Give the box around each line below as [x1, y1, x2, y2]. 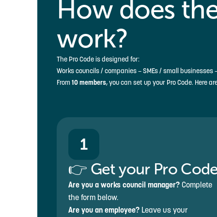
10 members [72, 78, 106, 87]
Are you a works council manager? [68, 180, 182, 189]
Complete [182, 180, 212, 189]
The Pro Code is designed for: [57, 55, 139, 63]
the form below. [68, 192, 118, 202]
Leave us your [139, 205, 188, 215]
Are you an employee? [68, 205, 139, 215]
